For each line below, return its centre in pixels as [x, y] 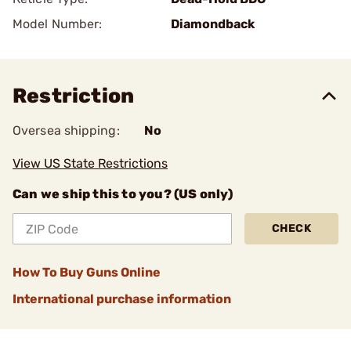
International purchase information [122, 299]
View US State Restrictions [90, 163]
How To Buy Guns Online [87, 272]
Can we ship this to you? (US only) [123, 194]
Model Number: [58, 24]
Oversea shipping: [66, 130]
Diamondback [213, 24]
